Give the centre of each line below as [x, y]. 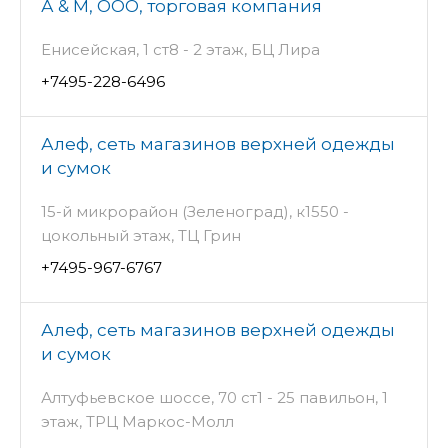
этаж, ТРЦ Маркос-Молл [137, 421]
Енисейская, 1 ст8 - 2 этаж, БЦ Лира [180, 49]
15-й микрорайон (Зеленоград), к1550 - [195, 211]
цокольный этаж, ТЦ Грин [141, 235]
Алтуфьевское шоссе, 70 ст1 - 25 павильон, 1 [214, 397]
